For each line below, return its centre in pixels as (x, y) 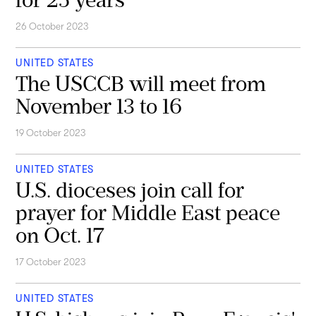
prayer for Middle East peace (148, 212)
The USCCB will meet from (141, 83)
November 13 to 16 (99, 106)
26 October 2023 (53, 27)
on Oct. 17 (60, 235)
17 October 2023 (51, 262)
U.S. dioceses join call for (130, 190)
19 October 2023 (51, 133)
